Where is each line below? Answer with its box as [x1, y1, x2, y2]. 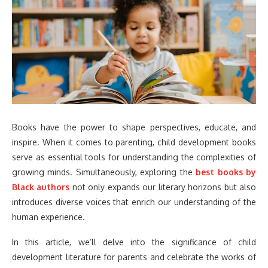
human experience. [12, 211, 85, 222]
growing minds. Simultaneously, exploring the [12, 166, 196, 177]
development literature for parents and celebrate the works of [12, 251, 256, 262]
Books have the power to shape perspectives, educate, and [12, 121, 256, 132]
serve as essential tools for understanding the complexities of [12, 151, 256, 162]
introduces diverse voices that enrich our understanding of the [12, 196, 256, 207]
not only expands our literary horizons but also [69, 181, 257, 192]
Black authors [12, 181, 70, 192]
